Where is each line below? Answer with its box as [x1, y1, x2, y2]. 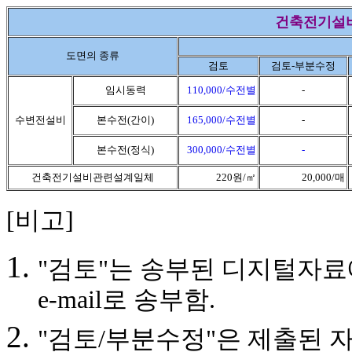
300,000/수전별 [187, 144, 256, 156]
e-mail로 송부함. [38, 286, 215, 320]
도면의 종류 [66, 49, 119, 61]
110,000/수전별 [187, 84, 256, 96]
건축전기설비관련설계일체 [31, 171, 154, 183]
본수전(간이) [97, 114, 154, 126]
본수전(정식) [97, 144, 154, 156]
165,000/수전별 [187, 114, 256, 126]
